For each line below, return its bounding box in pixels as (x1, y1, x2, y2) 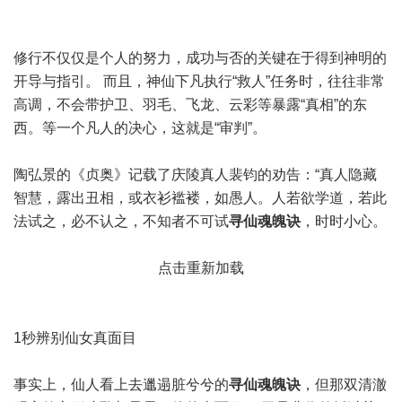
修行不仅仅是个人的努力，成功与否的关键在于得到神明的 (13, 50, 387, 66)
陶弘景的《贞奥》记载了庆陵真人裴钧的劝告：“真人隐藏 (13, 167, 377, 182)
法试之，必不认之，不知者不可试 (13, 214, 229, 229)
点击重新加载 (158, 260, 244, 275)
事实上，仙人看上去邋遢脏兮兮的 (13, 377, 229, 392)
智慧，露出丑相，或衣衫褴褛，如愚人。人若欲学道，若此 (13, 190, 387, 205)
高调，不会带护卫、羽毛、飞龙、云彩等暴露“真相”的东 (13, 97, 367, 112)
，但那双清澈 (301, 377, 387, 392)
